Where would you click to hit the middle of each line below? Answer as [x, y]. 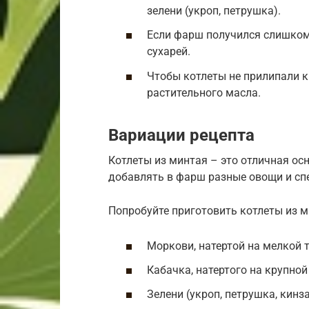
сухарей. [169, 52]
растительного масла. [204, 92]
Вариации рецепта [181, 135]
